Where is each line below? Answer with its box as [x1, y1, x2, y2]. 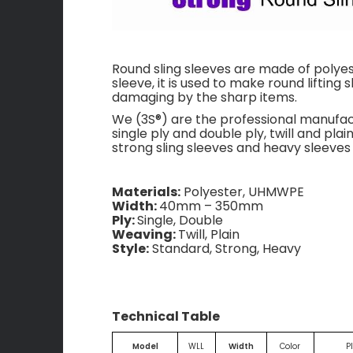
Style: [112, 239, 149, 258]
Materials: [112, 182, 180, 201]
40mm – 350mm [159, 196, 263, 215]
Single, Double [137, 210, 223, 229]
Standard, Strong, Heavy [149, 239, 301, 258]
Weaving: [112, 225, 178, 243]
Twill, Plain [178, 225, 240, 243]
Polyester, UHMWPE [180, 182, 304, 201]
